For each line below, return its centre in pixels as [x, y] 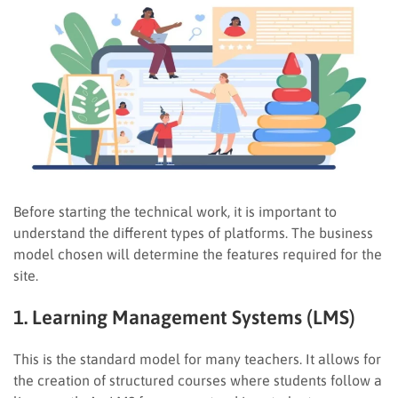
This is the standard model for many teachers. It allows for [197, 358]
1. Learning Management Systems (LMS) [184, 317]
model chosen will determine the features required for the [198, 254]
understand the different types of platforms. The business [193, 232]
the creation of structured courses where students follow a [198, 380]
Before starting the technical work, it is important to [175, 211]
